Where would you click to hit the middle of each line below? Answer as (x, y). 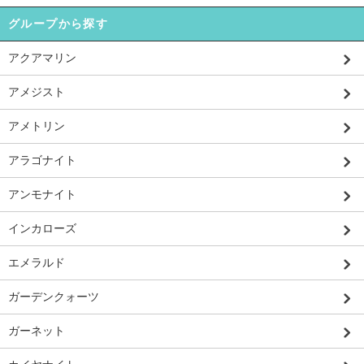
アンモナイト (42, 194)
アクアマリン (42, 57)
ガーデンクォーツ (54, 296)
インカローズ (42, 228)
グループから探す (58, 23)
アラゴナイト (42, 160)
